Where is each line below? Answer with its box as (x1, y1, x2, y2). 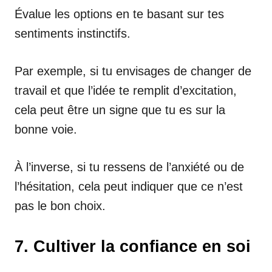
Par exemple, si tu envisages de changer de (15, 64, 251, 78)
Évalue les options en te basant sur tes (15, 7, 224, 21)
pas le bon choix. (15, 199, 106, 212)
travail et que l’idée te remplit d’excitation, (15, 83, 237, 97)
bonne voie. (15, 122, 77, 136)
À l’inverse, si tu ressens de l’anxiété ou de (15, 160, 244, 174)
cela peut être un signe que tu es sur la (15, 103, 225, 117)
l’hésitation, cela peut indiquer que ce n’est (15, 179, 243, 193)
